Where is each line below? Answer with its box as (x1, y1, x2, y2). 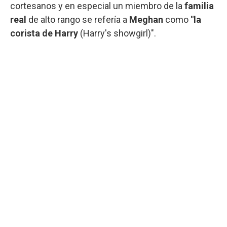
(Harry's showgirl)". (78, 27, 156, 39)
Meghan (129, 14, 165, 25)
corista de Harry (10, 27, 78, 39)
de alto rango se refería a (26, 14, 129, 25)
